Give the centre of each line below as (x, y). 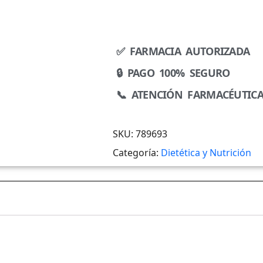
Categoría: (137, 152)
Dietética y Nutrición (206, 152)
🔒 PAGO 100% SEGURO (173, 73)
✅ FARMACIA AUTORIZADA (183, 51)
